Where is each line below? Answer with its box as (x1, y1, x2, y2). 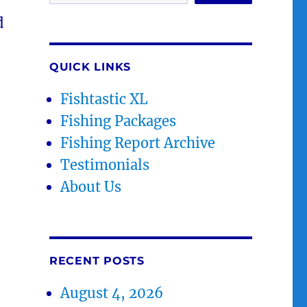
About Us (60, 177, 122, 195)
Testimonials (60, 156, 150, 173)
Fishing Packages (60, 112, 177, 130)
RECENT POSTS (49, 254, 145, 267)
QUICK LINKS (49, 60, 132, 73)
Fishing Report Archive (60, 134, 216, 151)
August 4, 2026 (60, 284, 164, 302)
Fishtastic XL (60, 90, 149, 108)
